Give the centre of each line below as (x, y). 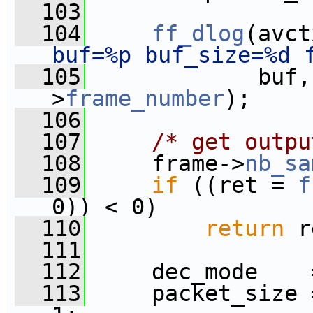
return (245, 228)
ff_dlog (198, 34)
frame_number (145, 99)
